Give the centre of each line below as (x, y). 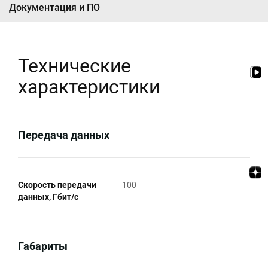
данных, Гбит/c (48, 197)
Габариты (43, 246)
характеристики (89, 87)
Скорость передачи (57, 185)
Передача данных (64, 135)
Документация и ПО (54, 8)
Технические (74, 66)
